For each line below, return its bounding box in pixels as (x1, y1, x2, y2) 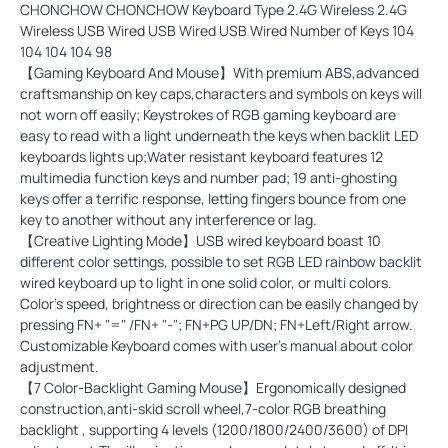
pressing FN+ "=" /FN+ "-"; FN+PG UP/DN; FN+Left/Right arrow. (20, 314, 413, 334)
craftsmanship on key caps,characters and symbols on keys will (20, 83, 422, 103)
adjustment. (20, 356, 99, 376)
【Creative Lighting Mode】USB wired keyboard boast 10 (20, 230, 381, 250)
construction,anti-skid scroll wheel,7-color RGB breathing (20, 398, 386, 418)
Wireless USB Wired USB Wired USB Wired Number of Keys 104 (20, 20, 414, 40)
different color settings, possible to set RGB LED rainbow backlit (20, 251, 422, 271)
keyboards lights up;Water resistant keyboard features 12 (20, 146, 383, 166)
